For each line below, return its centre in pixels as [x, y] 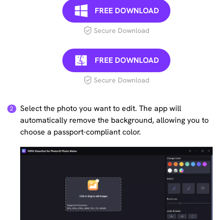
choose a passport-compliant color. [81, 132]
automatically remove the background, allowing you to [115, 120]
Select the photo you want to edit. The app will [101, 109]
